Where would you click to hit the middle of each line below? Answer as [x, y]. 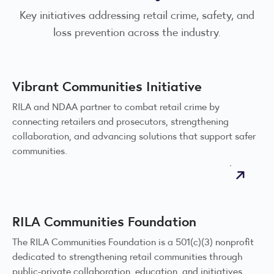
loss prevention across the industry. [137, 31]
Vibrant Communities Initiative [107, 86]
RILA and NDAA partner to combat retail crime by [116, 106]
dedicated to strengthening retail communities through [128, 256]
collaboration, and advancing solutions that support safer [134, 136]
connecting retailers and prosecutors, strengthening [120, 121]
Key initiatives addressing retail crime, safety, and [137, 14]
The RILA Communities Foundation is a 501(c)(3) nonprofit [133, 242]
